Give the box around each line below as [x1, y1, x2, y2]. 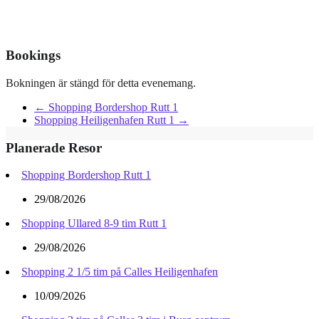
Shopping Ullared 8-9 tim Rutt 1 [21, 217, 167, 230]
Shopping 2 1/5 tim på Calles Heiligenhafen [21, 266, 218, 278]
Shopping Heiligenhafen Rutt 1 [34, 114, 177, 126]
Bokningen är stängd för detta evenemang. [6, 77, 196, 89]
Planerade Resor [6, 140, 102, 155]
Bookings [6, 48, 61, 63]
